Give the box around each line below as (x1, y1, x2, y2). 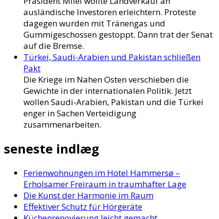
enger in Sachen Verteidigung (23, 108, 136, 119)
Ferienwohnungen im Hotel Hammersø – (23, 167, 180, 179)
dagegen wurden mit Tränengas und (23, 18, 165, 29)
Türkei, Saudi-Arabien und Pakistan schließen (23, 51, 200, 63)
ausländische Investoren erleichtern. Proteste (23, 6, 196, 18)
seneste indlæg (4, 140, 99, 157)
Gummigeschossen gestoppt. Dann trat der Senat (23, 29, 213, 41)
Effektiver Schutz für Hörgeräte (23, 201, 142, 213)
